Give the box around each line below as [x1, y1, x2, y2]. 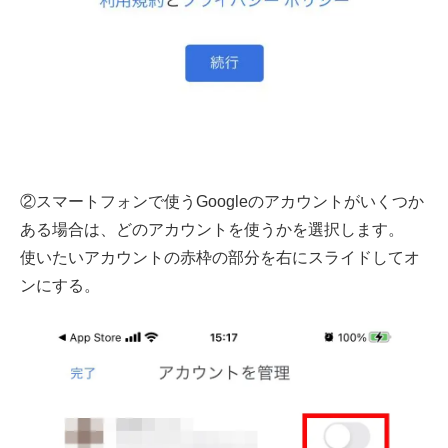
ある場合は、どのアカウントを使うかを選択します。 [20, 220, 404, 238]
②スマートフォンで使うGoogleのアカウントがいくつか [20, 192, 424, 210]
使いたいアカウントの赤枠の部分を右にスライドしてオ [20, 248, 420, 266]
